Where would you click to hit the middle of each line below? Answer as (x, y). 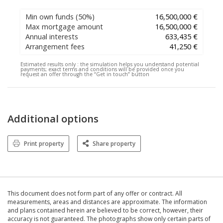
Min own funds (50, 16)
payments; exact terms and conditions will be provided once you (102, 69)
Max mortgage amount (64, 26)
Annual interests (52, 36)
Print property (44, 143)
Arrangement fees (55, 46)
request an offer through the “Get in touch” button (85, 74)
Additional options (53, 118)
